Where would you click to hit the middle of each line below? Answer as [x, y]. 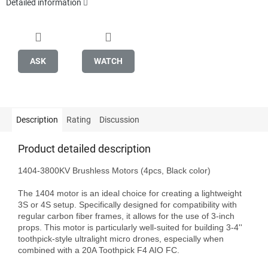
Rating [79, 119]
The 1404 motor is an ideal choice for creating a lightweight [130, 193]
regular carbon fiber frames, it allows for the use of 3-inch [126, 216]
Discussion [119, 119]
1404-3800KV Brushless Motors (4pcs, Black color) [114, 170]
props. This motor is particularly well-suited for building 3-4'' [130, 227]
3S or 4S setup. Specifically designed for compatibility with [127, 204]
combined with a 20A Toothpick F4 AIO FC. [99, 250]
